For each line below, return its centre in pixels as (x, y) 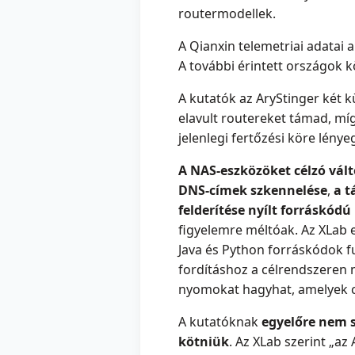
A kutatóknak (220, 322)
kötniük (204, 342)
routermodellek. (227, 14)
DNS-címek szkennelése (253, 191)
